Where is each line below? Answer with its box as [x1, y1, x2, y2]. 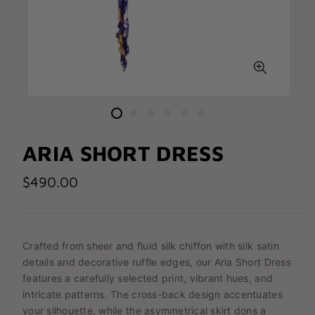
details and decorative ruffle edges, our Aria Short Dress [22, 255, 291, 268]
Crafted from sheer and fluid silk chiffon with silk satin [22, 239, 279, 252]
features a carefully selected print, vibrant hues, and [22, 271, 274, 284]
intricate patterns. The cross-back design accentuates [22, 288, 283, 300]
